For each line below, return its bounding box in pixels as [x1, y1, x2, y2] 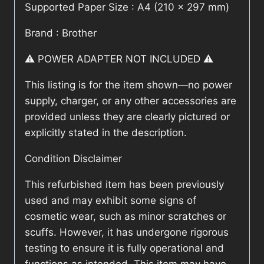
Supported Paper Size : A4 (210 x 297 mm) [25, 1, 229, 14]
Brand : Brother [25, 27, 97, 39]
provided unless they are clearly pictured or [25, 111, 230, 123]
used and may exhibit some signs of [25, 194, 196, 207]
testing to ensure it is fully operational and [25, 242, 224, 255]
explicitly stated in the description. [25, 127, 187, 139]
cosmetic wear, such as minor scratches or [25, 210, 226, 223]
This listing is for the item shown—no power [25, 79, 232, 91]
